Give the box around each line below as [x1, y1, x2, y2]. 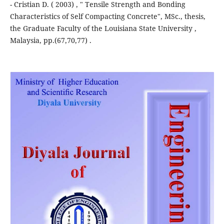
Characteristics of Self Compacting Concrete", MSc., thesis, [9, 11, 205, 21]
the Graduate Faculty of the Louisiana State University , [9, 23, 196, 33]
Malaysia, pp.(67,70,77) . [9, 35, 91, 45]
